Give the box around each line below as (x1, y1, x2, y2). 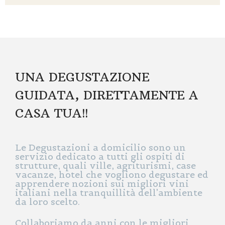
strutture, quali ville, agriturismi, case (15, 160, 196, 171)
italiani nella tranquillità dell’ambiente (15, 187, 202, 198)
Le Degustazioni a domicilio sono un (15, 142, 186, 153)
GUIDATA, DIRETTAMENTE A (15, 87, 198, 102)
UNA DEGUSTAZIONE (15, 69, 150, 84)
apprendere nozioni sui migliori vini (15, 178, 189, 189)
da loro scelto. (15, 196, 80, 207)
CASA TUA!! (15, 105, 88, 121)
